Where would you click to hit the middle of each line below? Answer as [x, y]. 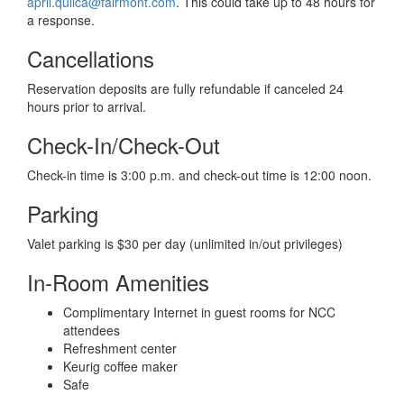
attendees [92, 330]
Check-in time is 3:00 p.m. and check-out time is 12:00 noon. [199, 175]
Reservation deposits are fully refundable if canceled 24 [185, 88]
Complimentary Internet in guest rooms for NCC [199, 312]
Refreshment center [120, 348]
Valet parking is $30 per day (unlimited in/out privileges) [185, 243]
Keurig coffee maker [120, 366]
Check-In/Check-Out [124, 145]
